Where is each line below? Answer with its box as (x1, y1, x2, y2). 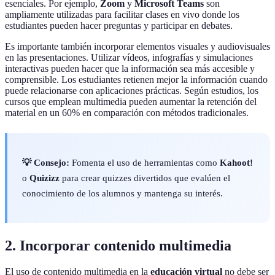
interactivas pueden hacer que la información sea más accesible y (5, 63, 255, 74)
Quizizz (29, 172, 60, 184)
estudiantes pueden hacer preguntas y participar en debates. (5, 20, 233, 31)
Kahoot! (220, 157, 253, 168)
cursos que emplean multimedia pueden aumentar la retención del (5, 96, 257, 107)
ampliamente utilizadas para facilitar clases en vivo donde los (5, 9, 239, 20)
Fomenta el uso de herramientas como (69, 157, 220, 168)
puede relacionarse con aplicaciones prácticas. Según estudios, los (5, 85, 258, 96)
